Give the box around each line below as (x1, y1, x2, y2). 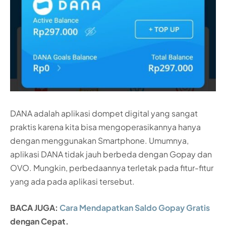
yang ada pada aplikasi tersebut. (10, 176, 135, 187)
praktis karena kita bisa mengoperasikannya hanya (10, 122, 201, 133)
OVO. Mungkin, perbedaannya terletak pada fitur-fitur (10, 162, 213, 174)
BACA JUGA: (10, 202, 60, 213)
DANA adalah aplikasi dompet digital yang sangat (10, 108, 198, 119)
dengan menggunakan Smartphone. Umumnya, (10, 135, 189, 146)
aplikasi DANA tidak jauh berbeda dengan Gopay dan (10, 149, 212, 160)
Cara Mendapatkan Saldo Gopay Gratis (60, 202, 210, 213)
